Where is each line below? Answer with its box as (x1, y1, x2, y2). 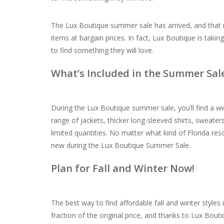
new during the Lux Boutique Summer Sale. (51, 140, 192, 150)
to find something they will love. (51, 45, 155, 55)
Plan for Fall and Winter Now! (51, 161, 194, 175)
